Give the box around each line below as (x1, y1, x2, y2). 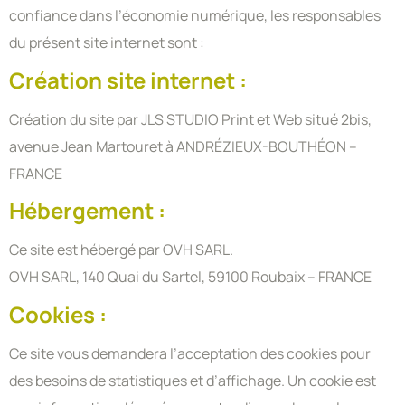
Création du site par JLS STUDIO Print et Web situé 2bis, (9, 108, 372, 129)
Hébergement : (9, 195, 165, 226)
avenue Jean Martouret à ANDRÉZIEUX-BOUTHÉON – (9, 136, 357, 156)
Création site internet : (9, 64, 247, 95)
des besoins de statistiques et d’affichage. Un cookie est (9, 370, 376, 391)
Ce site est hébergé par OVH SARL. (9, 240, 233, 260)
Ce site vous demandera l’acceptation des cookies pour (9, 343, 371, 363)
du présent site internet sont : (9, 33, 204, 53)
